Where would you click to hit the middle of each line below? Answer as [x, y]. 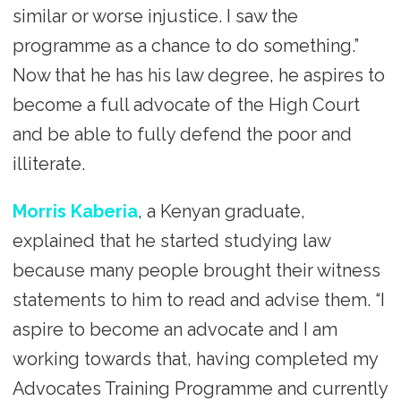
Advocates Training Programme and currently [200, 388]
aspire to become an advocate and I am [175, 329]
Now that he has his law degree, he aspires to [198, 75]
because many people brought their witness [196, 270]
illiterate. [48, 163]
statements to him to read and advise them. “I [198, 299]
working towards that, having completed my [195, 358]
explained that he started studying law [171, 240]
